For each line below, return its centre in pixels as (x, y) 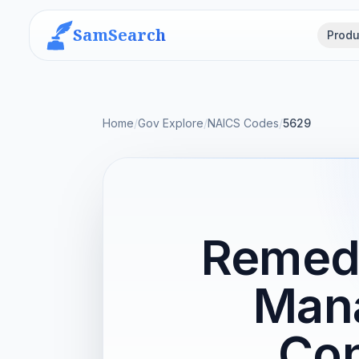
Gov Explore (171, 123)
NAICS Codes (243, 123)
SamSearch (119, 35)
